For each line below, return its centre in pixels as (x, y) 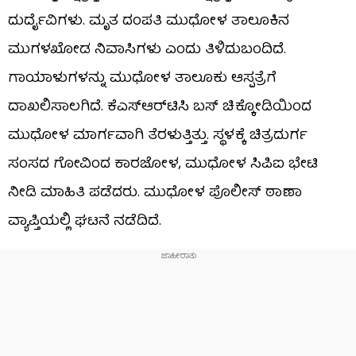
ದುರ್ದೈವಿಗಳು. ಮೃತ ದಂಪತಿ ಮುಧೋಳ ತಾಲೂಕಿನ (149, 21)
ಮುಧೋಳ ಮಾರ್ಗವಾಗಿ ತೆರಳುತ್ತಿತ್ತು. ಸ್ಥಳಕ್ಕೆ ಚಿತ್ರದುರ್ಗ (158, 136)
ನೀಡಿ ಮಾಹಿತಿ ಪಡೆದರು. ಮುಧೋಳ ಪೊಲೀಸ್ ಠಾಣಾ (155, 193)
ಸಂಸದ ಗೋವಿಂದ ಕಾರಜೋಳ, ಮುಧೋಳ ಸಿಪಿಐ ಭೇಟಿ (163, 164)
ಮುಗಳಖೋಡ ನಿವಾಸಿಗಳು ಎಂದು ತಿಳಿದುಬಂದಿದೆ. (147, 50)
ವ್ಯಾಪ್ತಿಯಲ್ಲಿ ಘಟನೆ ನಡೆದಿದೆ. (85, 222)
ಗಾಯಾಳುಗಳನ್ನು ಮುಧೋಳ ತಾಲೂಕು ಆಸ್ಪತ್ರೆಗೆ (142, 79)
